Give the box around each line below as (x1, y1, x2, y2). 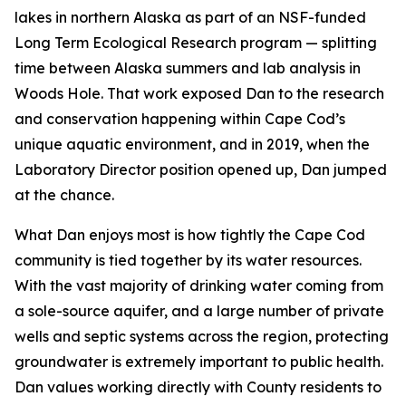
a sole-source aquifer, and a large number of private (14, 302, 384, 320)
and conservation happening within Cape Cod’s (14, 110, 345, 128)
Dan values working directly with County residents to (14, 378, 382, 396)
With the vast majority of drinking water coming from (14, 276, 383, 295)
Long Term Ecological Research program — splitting (14, 34, 377, 52)
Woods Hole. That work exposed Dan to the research (14, 84, 384, 102)
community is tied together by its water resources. (14, 251, 362, 269)
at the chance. (14, 186, 114, 204)
